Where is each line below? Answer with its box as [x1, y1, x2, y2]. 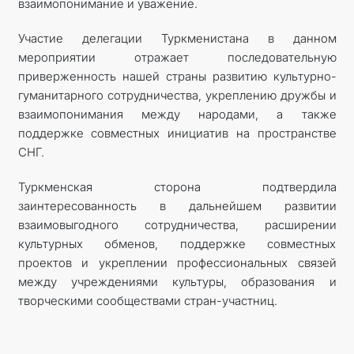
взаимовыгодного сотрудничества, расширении [17, 217, 337, 232]
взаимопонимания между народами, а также [17, 106, 337, 122]
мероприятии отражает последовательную [17, 49, 337, 65]
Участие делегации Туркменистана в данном [17, 30, 337, 46]
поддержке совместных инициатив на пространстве [17, 125, 337, 141]
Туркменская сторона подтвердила [17, 179, 337, 194]
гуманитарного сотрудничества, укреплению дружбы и [17, 87, 337, 103]
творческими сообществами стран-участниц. [17, 292, 277, 308]
